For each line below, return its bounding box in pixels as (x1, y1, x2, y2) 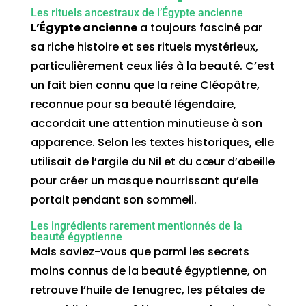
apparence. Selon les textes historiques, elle (30, 134, 274, 150)
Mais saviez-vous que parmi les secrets (30, 243, 249, 260)
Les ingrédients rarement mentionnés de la (30, 219, 242, 232)
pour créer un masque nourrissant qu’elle (30, 172, 258, 189)
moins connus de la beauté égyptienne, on (30, 262, 267, 279)
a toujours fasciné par (137, 19, 262, 36)
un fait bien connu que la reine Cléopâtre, (30, 76, 260, 93)
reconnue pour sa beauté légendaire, (30, 96, 236, 112)
